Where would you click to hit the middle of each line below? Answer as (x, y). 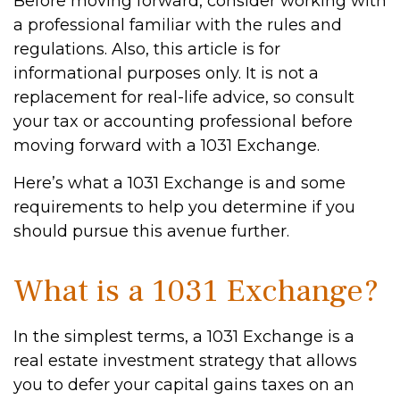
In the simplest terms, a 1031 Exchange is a (184, 337)
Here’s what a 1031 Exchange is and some (179, 183)
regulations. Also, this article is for (147, 49)
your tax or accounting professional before (183, 121)
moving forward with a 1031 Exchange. (167, 146)
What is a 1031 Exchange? (196, 291)
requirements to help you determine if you (184, 207)
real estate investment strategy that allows (185, 361)
